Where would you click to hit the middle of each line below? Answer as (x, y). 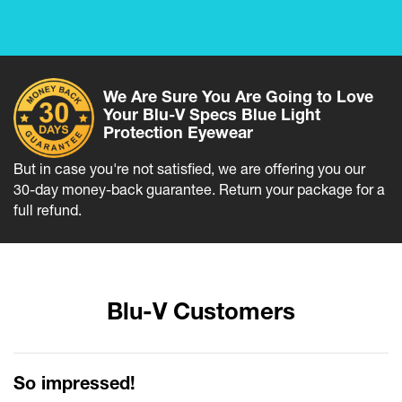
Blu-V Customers (201, 311)
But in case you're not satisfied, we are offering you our (189, 169)
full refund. (48, 210)
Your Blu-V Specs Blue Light (212, 114)
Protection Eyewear (178, 132)
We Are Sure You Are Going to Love (238, 96)
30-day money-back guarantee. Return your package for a (199, 190)
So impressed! (74, 383)
